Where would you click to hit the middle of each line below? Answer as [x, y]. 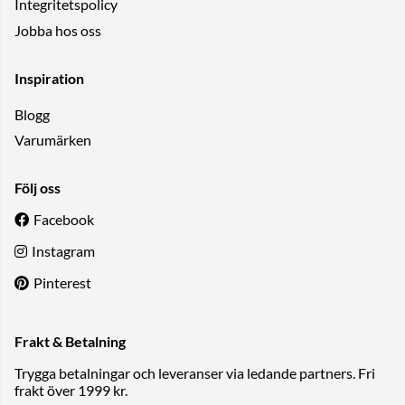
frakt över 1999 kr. [71, 390]
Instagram [63, 251]
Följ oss [38, 188]
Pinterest [62, 283]
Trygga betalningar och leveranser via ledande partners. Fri [195, 372]
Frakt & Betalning [70, 341]
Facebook [63, 220]
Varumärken [53, 140]
